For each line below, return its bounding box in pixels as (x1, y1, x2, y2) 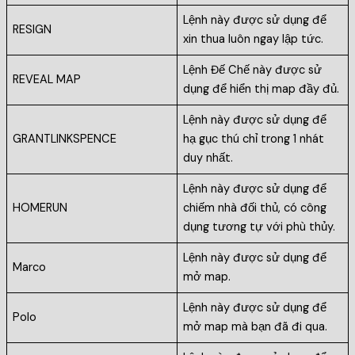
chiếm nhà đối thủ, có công (183, 200, 327, 216)
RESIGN (13, 22, 52, 38)
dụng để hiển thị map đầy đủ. (183, 82, 340, 97)
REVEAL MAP (13, 72, 82, 88)
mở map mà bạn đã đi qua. (183, 319, 331, 335)
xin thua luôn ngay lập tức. (183, 32, 327, 48)
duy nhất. (183, 151, 237, 166)
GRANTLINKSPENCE (13, 132, 117, 147)
